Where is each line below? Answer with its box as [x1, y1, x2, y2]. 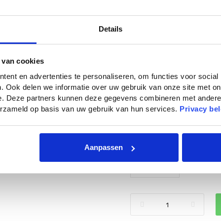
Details [98, 24, 123, 33]
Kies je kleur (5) [130, 53, 199, 65]
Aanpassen [84, 143, 123, 152]
